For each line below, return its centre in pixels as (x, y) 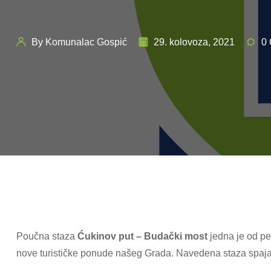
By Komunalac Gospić (79, 42)
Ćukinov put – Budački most (142, 236)
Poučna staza (47, 236)
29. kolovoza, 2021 (194, 42)
